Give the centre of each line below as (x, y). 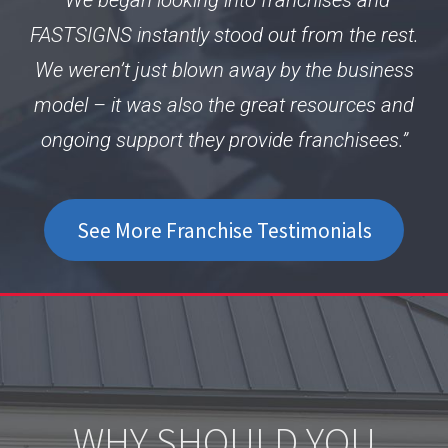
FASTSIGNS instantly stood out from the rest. (224, 34)
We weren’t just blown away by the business (224, 69)
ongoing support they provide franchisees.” (224, 139)
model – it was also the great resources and (224, 104)
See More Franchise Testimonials (224, 230)
